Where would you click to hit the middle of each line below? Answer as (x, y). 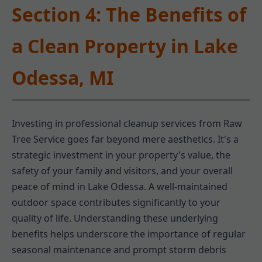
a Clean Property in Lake (125, 46)
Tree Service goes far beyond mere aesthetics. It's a (125, 139)
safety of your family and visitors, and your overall (122, 171)
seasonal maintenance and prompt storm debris (119, 250)
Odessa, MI (63, 77)
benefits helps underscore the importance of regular (129, 234)
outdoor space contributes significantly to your (116, 203)
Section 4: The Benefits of (129, 14)
